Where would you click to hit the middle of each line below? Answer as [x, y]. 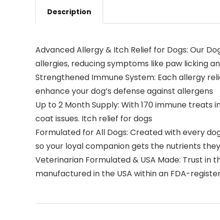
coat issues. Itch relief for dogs [94, 119]
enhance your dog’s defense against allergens [124, 91]
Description [69, 12]
